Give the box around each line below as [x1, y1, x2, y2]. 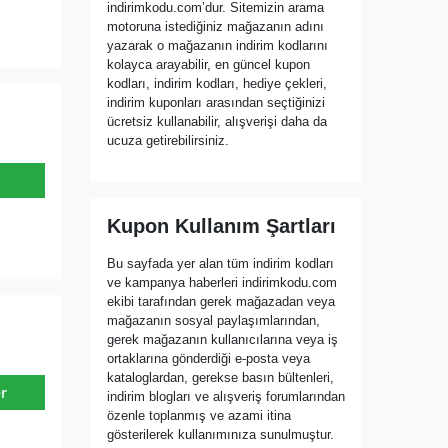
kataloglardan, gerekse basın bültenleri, [107, 370, 334, 386]
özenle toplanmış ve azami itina [107, 408, 291, 424]
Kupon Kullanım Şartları [107, 215, 336, 238]
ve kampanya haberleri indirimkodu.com [107, 275, 337, 291]
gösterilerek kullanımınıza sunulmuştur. [107, 427, 334, 443]
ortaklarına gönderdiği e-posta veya [107, 351, 310, 367]
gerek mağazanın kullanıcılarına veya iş [107, 332, 338, 348]
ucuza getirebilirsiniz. [107, 133, 229, 149]
